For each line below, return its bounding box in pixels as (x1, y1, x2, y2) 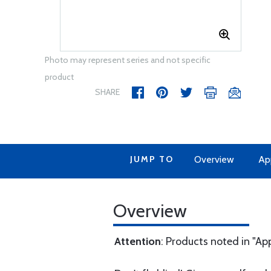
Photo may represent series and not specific (45, 54, 211, 65)
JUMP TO (129, 154, 174, 165)
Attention (114, 235, 161, 248)
